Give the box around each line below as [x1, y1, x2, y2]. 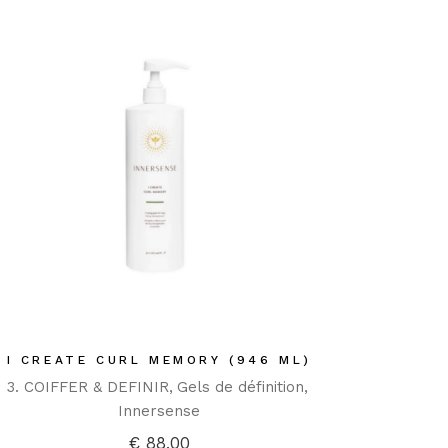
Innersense [118, 402, 201, 421]
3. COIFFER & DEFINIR [6, 378, 169, 397]
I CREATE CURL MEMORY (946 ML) [6, 353, 313, 368]
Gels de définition [176, 378, 304, 397]
